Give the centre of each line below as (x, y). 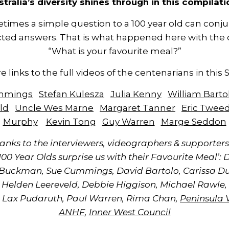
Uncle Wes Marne (54, 108)
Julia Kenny (136, 94)
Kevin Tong (71, 122)
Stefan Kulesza (72, 94)
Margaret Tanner (138, 108)
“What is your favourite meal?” (114, 51)
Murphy (20, 122)
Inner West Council (130, 212)
